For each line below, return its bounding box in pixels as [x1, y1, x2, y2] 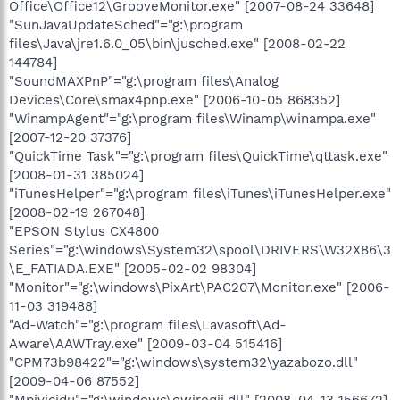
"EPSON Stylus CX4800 [9, 222, 159, 239]
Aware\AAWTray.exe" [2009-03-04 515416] [9, 335, 282, 352]
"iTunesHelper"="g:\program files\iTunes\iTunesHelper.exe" [9, 185, 391, 202]
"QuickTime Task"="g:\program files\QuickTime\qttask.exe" [9, 147, 387, 164]
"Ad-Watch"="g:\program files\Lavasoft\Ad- [9, 316, 287, 333]
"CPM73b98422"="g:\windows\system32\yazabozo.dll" [9, 354, 358, 371]
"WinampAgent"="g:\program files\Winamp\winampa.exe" [9, 110, 376, 127]
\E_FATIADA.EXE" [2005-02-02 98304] [9, 260, 256, 277]
